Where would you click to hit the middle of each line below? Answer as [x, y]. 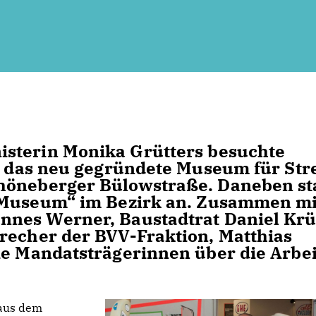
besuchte [244, 151]
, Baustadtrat [167, 219]
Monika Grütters [133, 151]
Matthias [253, 236]
